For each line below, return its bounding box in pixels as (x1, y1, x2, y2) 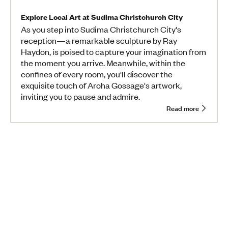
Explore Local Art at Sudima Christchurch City (21, 11, 183, 22)
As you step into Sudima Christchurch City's (21, 23, 181, 35)
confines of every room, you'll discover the (21, 68, 173, 79)
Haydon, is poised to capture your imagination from (21, 45, 206, 57)
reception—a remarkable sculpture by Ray (21, 34, 177, 46)
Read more (166, 102, 199, 113)
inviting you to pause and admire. (21, 90, 140, 102)
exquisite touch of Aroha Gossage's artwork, (21, 79, 182, 91)
